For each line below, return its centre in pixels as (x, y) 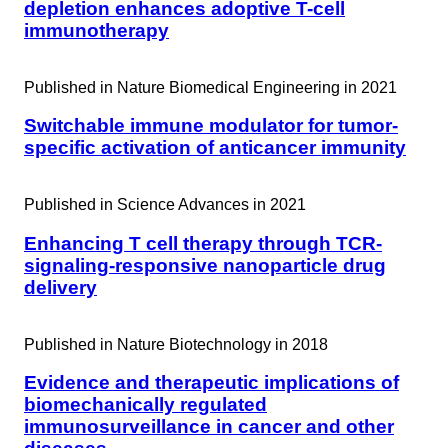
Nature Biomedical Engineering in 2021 (257, 87)
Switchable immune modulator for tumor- (211, 126)
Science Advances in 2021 (211, 205)
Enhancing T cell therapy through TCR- (203, 243)
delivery (60, 287)
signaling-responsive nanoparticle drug (205, 265)
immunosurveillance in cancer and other (209, 427)
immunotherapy (96, 30)
